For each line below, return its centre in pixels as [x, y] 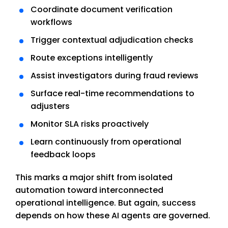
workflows [51, 22]
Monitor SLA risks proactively [89, 124]
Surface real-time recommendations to [112, 94]
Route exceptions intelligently [91, 58]
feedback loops [63, 155]
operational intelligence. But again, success [106, 203]
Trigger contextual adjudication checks [112, 40]
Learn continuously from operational [106, 142]
